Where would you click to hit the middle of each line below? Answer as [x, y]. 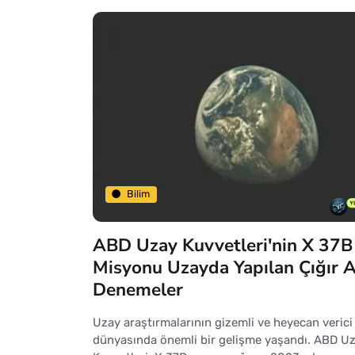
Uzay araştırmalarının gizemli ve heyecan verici [223, 322]
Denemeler [138, 289]
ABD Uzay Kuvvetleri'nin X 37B [223, 245]
